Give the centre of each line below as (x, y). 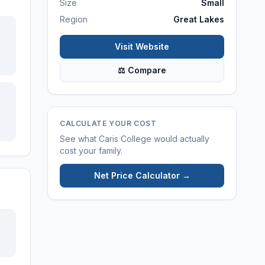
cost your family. (91, 151)
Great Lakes (199, 19)
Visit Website (142, 46)
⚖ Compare (142, 70)
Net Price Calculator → (142, 175)
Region (74, 19)
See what (79, 139)
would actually (180, 139)
